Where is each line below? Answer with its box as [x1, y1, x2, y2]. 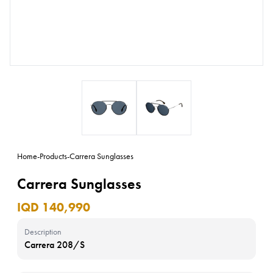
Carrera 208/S [24, 238, 85, 251]
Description [24, 226, 62, 237]
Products [40, 151, 67, 161]
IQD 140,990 [17, 199, 90, 215]
